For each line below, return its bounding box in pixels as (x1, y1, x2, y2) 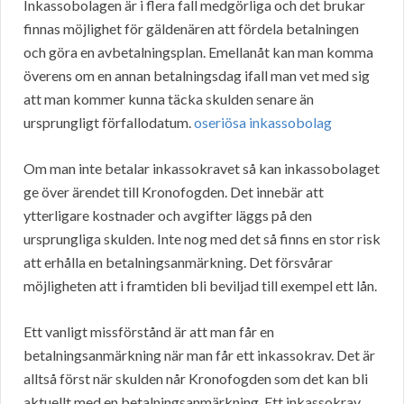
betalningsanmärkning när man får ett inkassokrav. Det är (23, 346, 375, 364)
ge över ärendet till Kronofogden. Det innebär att (23, 183, 324, 201)
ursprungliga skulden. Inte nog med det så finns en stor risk (23, 230, 381, 248)
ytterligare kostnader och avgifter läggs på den (23, 207, 312, 225)
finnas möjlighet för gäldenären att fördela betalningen (23, 20, 359, 38)
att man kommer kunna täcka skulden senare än (23, 90, 314, 108)
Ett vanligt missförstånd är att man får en (23, 323, 274, 341)
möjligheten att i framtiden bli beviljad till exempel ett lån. (23, 277, 377, 295)
